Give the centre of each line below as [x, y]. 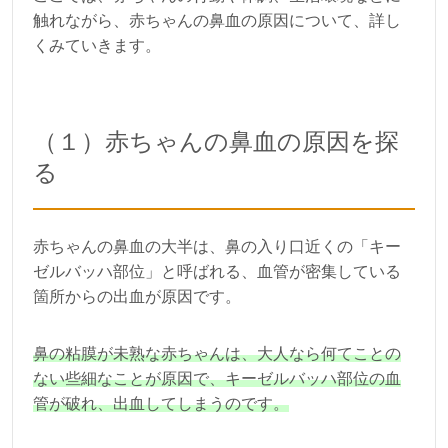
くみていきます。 [97, 45]
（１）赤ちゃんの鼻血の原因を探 [216, 141]
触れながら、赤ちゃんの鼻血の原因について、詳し [217, 20]
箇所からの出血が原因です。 [137, 296]
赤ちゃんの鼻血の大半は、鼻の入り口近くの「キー [217, 246]
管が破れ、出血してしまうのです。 [161, 403]
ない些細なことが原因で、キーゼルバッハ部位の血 [217, 378]
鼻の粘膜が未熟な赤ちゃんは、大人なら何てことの [217, 353]
